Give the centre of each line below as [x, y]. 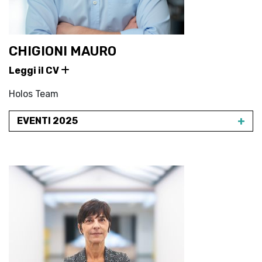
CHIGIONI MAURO [63, 51]
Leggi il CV [35, 70]
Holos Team [34, 94]
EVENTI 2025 [47, 121]
